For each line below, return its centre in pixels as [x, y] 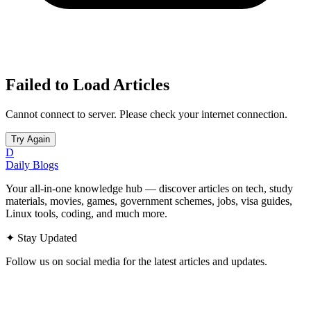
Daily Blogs [32, 165]
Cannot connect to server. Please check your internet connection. [146, 114]
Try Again [31, 139]
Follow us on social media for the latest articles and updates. [136, 261]
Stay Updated [46, 237]
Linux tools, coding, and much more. [86, 213]
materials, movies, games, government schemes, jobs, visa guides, [149, 201]
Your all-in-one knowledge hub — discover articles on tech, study [149, 188]
